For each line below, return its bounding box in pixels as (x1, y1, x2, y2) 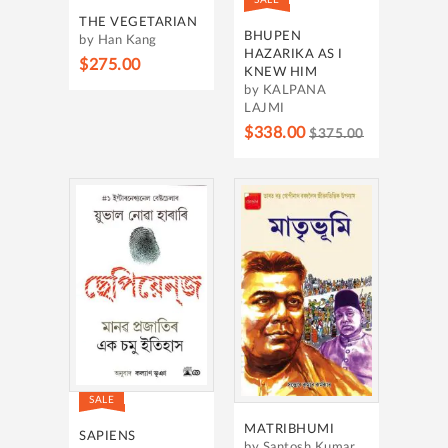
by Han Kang (79, 34, 157, 48)
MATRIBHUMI (244, 422, 334, 436)
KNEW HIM (244, 65, 317, 79)
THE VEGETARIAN (79, 16, 197, 30)
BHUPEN (244, 29, 301, 43)
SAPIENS (79, 430, 136, 444)
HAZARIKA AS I (244, 47, 343, 61)
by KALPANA (244, 83, 326, 97)
